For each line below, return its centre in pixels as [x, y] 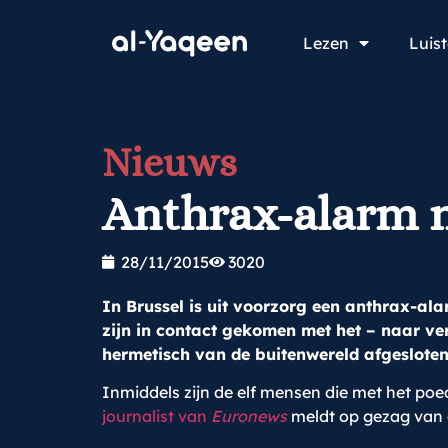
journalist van [156, 416]
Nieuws [169, 162]
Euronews [249, 416]
